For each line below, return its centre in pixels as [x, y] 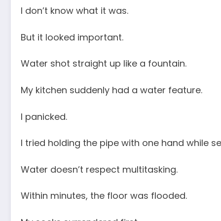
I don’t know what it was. [74, 11]
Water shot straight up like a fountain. [104, 64]
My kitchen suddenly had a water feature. [111, 90]
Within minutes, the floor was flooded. [104, 196]
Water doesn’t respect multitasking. [99, 169]
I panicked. [44, 116]
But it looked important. [72, 37]
